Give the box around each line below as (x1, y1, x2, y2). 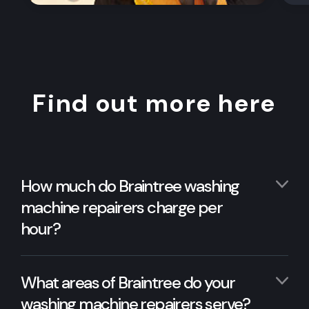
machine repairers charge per (21, 196, 223, 218)
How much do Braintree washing (21, 175, 239, 197)
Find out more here (32, 86, 277, 119)
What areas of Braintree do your (21, 271, 235, 293)
